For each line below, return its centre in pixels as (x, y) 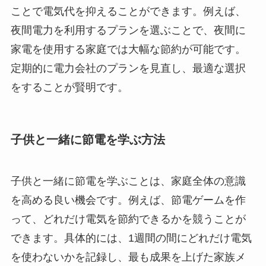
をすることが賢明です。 (69, 88)
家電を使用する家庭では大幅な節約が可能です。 (128, 50)
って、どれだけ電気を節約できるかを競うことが (128, 219)
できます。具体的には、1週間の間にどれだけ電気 (131, 238)
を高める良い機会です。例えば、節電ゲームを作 (128, 200)
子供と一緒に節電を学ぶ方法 (88, 140)
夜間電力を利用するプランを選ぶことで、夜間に (128, 31)
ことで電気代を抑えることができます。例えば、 (128, 12)
